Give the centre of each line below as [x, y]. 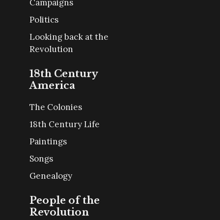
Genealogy [51, 176]
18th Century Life [65, 124]
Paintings [48, 142]
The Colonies [56, 107]
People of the [65, 201]
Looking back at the [69, 37]
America [52, 86]
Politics [44, 20]
